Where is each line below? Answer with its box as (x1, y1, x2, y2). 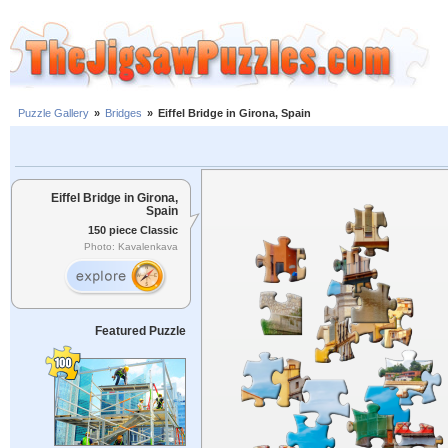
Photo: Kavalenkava (84, 241, 178, 253)
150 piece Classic (88, 223, 178, 236)
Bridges (105, 107, 142, 120)
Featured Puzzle (94, 324, 186, 338)
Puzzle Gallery (18, 107, 89, 120)
